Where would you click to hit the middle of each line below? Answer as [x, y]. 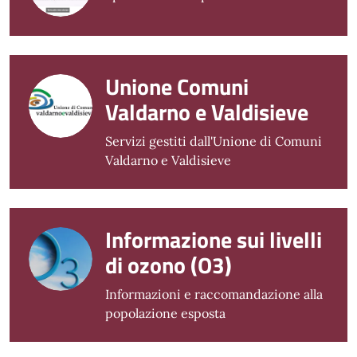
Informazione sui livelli [214, 240]
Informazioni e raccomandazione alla [214, 294]
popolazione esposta [165, 314]
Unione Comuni [177, 87]
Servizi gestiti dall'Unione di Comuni [214, 141]
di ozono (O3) [169, 265]
